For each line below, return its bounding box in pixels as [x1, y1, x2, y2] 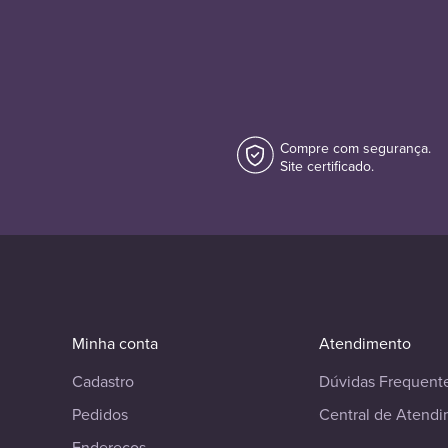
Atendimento [319, 332, 412, 356]
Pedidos [72, 403, 128, 427]
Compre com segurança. [280, 137, 432, 159]
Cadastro [72, 370, 134, 394]
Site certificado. [280, 155, 375, 177]
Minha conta [72, 332, 158, 356]
